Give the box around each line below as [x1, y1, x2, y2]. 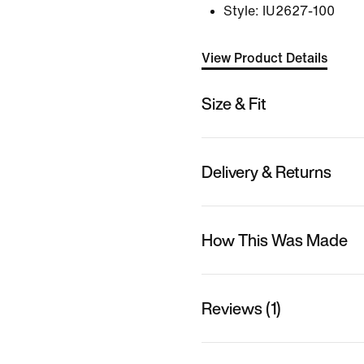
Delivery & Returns [201, 159, 331, 184]
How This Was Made [201, 227, 348, 252]
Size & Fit [201, 91, 266, 115]
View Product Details [201, 51, 327, 65]
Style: [223, 4, 259, 18]
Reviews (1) [201, 296, 281, 320]
